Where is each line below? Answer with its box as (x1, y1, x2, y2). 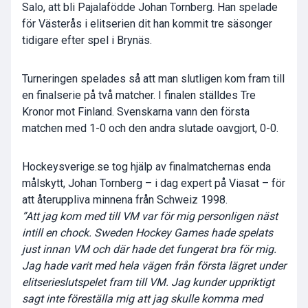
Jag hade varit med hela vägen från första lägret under (22, 259, 286, 273)
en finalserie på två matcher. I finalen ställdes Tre (22, 89, 256, 102)
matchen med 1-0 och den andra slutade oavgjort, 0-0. (22, 122, 278, 135)
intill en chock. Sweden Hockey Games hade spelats (22, 226, 273, 240)
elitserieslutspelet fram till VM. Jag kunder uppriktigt (22, 276, 274, 289)
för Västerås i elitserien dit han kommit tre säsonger (22, 17, 272, 31)
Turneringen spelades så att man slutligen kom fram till (22, 72, 285, 86)
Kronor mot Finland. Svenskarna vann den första (22, 105, 250, 119)
